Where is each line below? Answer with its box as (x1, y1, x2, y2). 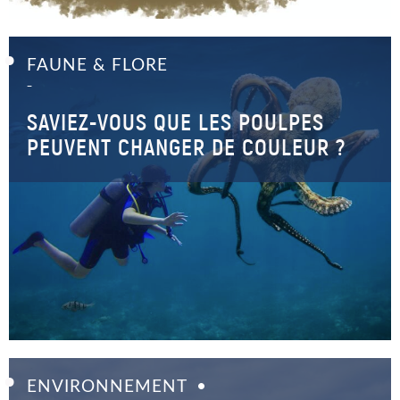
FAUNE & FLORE (27, 57, 168, 74)
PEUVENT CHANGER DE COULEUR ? (27, 133, 346, 162)
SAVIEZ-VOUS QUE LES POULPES (27, 108, 324, 137)
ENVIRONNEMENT (27, 379, 187, 396)
